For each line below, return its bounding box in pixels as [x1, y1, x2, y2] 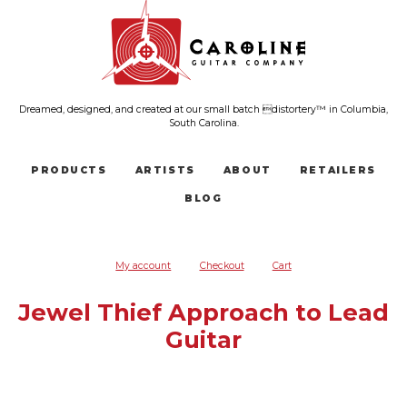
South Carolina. [168, 116, 239, 129]
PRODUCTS [31, 164, 107, 177]
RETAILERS [299, 164, 376, 177]
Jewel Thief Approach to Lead [18, 297, 389, 326]
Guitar [165, 324, 242, 353]
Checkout [199, 259, 244, 272]
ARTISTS [134, 164, 195, 177]
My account [115, 259, 172, 272]
